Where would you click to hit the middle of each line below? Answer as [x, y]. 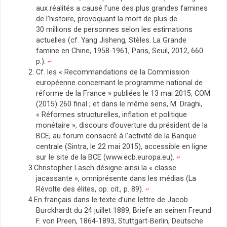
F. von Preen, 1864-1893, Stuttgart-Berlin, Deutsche [120, 221]
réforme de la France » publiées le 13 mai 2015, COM [123, 94]
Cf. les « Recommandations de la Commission [112, 72]
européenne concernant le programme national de [119, 83]
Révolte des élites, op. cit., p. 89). [91, 190]
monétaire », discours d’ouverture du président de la [122, 126]
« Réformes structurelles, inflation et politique [111, 115]
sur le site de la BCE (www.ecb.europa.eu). [106, 158]
